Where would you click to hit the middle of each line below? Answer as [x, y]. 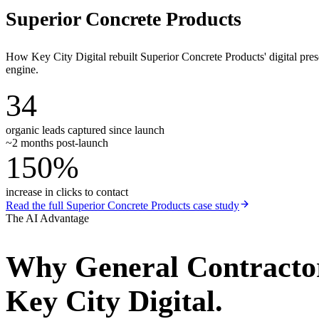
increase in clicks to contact [67, 192]
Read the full [36, 205]
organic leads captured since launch [85, 130]
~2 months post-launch [57, 142]
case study [215, 205]
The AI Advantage [47, 218]
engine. [22, 69]
